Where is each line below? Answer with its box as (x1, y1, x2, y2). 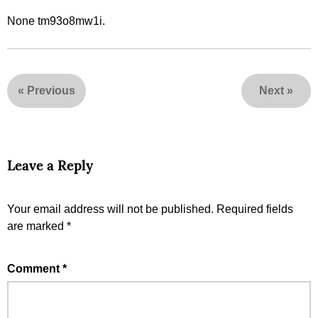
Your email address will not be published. (7, 202, 214, 215)
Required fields (216, 202, 293, 215)
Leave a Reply (7, 156, 93, 174)
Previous (27, 84, 75, 97)
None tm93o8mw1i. (7, 14, 105, 27)
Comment (7, 262, 62, 275)
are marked (7, 219, 67, 232)
